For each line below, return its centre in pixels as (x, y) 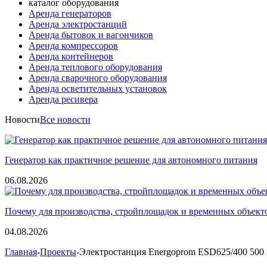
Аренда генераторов (70, 13)
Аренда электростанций (78, 24)
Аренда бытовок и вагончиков (91, 35)
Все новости (65, 119)
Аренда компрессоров (73, 45)
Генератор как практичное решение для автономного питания (131, 160)
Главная (21, 252)
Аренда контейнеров (71, 56)
